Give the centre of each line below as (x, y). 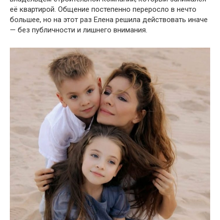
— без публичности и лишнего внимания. (79, 30)
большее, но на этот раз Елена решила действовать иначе (109, 19)
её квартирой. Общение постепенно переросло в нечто (103, 9)
